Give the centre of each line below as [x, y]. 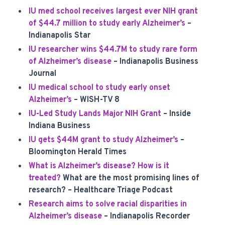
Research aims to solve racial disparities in [108, 204]
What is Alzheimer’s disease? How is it [99, 166]
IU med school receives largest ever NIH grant [114, 12]
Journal [43, 74]
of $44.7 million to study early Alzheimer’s [108, 24]
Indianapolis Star [60, 36]
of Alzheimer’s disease [70, 62]
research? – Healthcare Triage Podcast [101, 190]
